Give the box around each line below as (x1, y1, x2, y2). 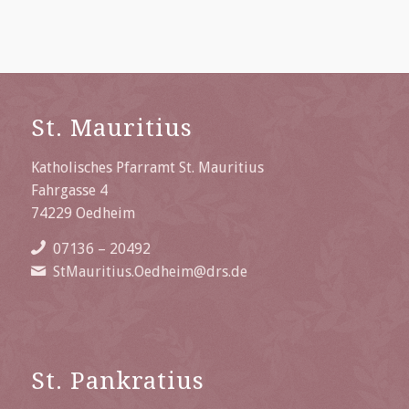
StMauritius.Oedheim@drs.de (52, 262, 247, 280)
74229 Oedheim (30, 204, 135, 222)
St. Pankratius (30, 367, 204, 395)
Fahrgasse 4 (30, 182, 108, 199)
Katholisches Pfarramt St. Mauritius (30, 159, 264, 176)
